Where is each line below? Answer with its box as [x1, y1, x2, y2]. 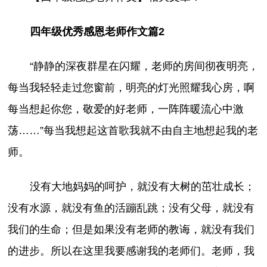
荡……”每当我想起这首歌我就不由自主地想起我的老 [8, 125, 259, 137]
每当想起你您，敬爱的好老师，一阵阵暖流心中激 [8, 103, 244, 116]
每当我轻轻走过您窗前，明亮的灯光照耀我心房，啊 [8, 82, 255, 94]
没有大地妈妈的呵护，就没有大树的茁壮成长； [29, 181, 255, 193]
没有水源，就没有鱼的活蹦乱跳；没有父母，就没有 [8, 202, 255, 215]
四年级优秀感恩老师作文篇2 [29, 25, 164, 38]
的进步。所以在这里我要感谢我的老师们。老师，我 [8, 245, 255, 257]
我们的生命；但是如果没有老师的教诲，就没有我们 [8, 223, 255, 236]
